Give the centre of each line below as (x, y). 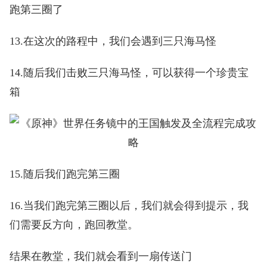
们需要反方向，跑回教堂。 (74, 224)
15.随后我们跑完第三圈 (64, 174)
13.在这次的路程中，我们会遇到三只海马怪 (113, 41)
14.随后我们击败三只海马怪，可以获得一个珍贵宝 (129, 72)
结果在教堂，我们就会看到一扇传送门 (100, 256)
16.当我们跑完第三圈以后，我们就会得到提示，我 (129, 205)
